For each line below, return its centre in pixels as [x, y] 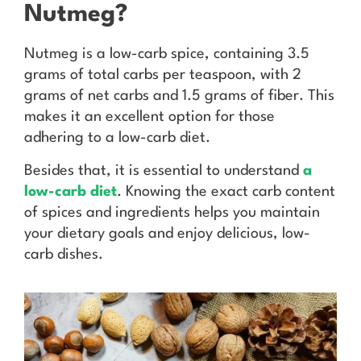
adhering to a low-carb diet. [117, 138]
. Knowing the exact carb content [226, 191]
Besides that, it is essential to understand [164, 170]
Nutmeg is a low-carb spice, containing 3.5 [167, 54]
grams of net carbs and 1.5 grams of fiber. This [179, 96]
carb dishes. [64, 254]
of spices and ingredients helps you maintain [172, 212]
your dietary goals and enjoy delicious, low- [167, 233]
